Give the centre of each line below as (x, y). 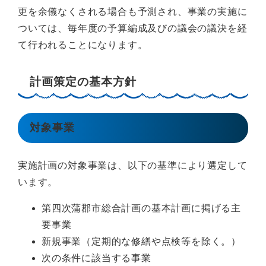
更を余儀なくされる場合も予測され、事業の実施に (133, 11)
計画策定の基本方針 (83, 81)
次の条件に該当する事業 (96, 258)
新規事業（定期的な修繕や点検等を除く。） (141, 241)
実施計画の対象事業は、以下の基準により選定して (133, 165)
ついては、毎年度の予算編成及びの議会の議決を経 (133, 28)
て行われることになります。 (83, 45)
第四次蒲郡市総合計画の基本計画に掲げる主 (141, 208)
